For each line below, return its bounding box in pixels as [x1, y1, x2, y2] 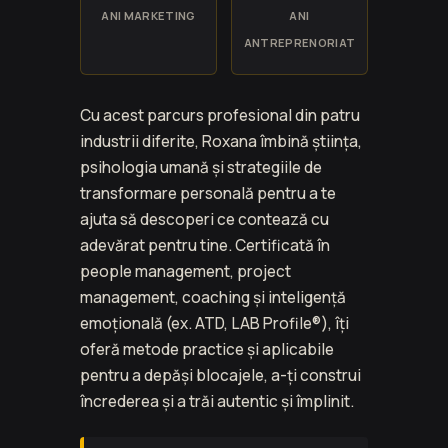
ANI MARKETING [101, 7, 196, 23]
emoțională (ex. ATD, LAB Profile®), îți [80, 312, 349, 334]
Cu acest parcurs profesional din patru [80, 104, 360, 126]
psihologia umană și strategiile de [80, 156, 322, 178]
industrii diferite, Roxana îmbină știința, [80, 130, 362, 152]
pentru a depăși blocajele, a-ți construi [80, 364, 361, 386]
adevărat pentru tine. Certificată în [80, 234, 330, 256]
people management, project [80, 260, 291, 282]
